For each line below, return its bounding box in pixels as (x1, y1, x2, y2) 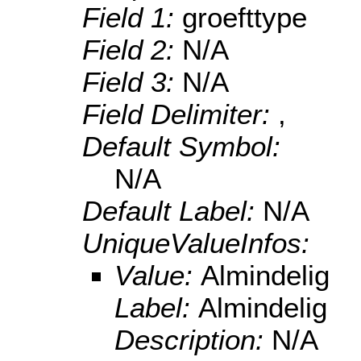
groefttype (182, 2, 307, 34)
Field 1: (82, 2, 182, 34)
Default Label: (82, 195, 263, 227)
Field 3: (82, 66, 182, 98)
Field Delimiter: (82, 98, 278, 131)
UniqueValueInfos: (82, 227, 309, 259)
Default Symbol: (82, 131, 280, 163)
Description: (114, 324, 272, 356)
